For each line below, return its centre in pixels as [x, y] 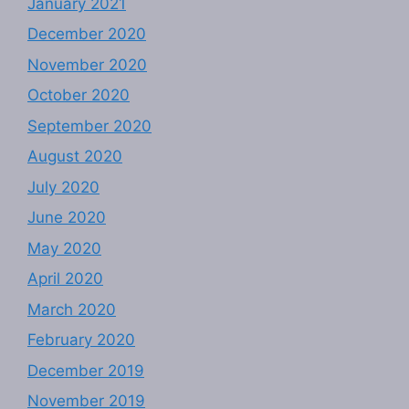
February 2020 [81, 340]
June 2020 [67, 218]
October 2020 [79, 95]
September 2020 [89, 126]
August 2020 [75, 157]
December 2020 [87, 34]
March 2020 [72, 309]
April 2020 [65, 279]
